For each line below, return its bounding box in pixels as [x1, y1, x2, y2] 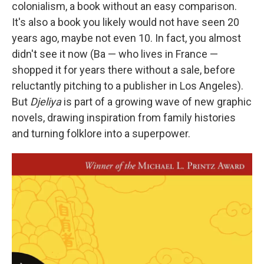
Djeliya [30, 95, 64, 108]
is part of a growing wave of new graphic [64, 95, 252, 108]
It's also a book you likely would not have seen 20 [12, 16, 239, 29]
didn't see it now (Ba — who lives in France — [12, 48, 218, 61]
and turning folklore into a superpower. [12, 127, 190, 140]
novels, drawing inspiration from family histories [12, 111, 236, 124]
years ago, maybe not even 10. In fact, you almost [12, 32, 241, 45]
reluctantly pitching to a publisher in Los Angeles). [12, 80, 243, 93]
